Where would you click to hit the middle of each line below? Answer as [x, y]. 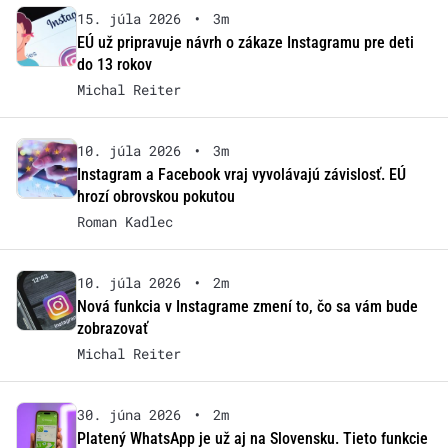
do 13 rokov [114, 65]
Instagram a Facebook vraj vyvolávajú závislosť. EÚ [241, 175]
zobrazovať [112, 329]
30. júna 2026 [128, 415]
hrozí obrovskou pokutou [155, 197]
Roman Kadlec [124, 222]
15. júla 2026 [128, 19]
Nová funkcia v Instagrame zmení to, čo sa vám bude [247, 307]
